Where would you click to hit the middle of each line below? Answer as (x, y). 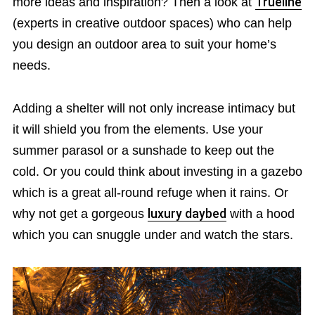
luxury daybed (187, 213)
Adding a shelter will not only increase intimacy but (154, 108)
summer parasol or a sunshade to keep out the (143, 150)
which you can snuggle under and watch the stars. (153, 234)
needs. (31, 65)
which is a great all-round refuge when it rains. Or (150, 192)
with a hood (260, 213)
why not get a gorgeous (80, 213)
